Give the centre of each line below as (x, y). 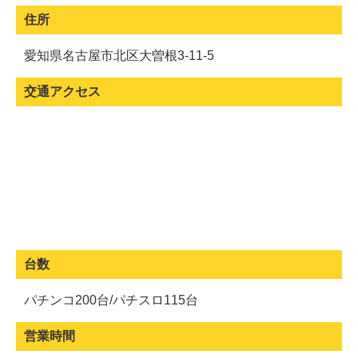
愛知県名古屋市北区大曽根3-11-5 (119, 55)
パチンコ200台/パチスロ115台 (111, 300)
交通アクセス (62, 91)
